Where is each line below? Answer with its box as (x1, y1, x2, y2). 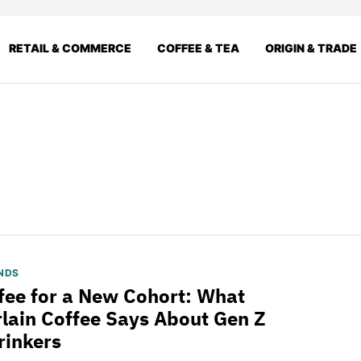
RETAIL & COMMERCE (9, 40, 131, 55)
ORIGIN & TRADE (265, 40, 357, 55)
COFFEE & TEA (157, 40, 239, 55)
